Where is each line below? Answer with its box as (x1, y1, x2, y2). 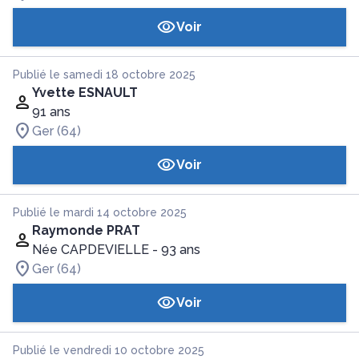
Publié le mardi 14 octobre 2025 (13, 206, 187, 219)
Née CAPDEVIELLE (32, 242, 149, 257)
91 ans (32, 104, 71, 119)
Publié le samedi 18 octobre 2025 (13, 68, 196, 81)
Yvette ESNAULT (32, 85, 138, 100)
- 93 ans (152, 242, 200, 257)
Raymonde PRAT (32, 223, 140, 238)
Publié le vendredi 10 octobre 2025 (13, 344, 204, 357)
